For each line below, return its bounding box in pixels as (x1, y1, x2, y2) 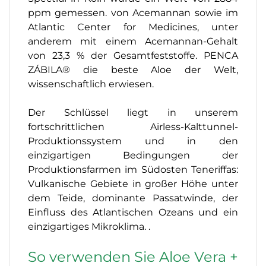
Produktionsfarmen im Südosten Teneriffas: (28, 163, 238, 175)
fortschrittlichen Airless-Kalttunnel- (28, 121, 238, 132)
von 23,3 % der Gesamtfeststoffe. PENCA (28, 49, 238, 61)
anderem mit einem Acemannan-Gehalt (28, 35, 238, 47)
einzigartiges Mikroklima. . (28, 220, 150, 232)
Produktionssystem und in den (28, 135, 238, 147)
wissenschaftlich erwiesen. (28, 78, 154, 90)
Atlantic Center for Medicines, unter (28, 21, 238, 33)
